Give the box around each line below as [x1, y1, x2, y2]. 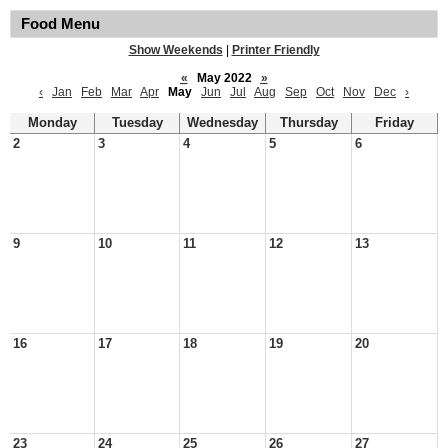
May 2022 [190, 71, 258, 85]
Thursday [279, 116, 338, 130]
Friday [375, 116, 414, 130]
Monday [27, 116, 77, 130]
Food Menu [21, 16, 100, 32]
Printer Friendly [231, 43, 320, 57]
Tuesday [111, 116, 163, 130]
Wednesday [187, 116, 258, 130]
